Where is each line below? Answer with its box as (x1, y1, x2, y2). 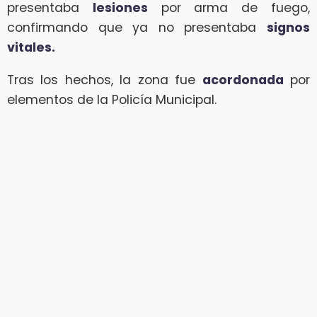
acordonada (202, 71, 284, 88)
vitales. (7, 38, 55, 56)
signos (267, 18, 310, 36)
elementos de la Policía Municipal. (7, 91, 217, 108)
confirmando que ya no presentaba (7, 18, 267, 36)
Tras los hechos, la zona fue (7, 71, 202, 88)
